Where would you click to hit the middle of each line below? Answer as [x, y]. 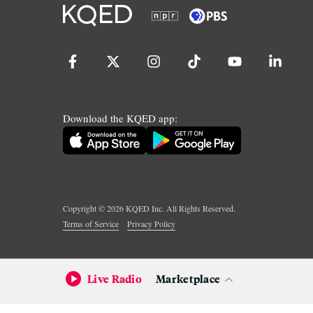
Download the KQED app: [120, 118]
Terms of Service [91, 224]
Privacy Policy [151, 224]
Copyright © [85, 209]
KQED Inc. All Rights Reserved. [180, 209]
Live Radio [115, 278]
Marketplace [188, 278]
